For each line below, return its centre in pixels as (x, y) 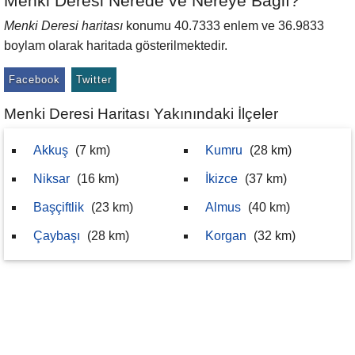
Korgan (226, 236)
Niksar (52, 179)
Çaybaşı (57, 236)
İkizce (221, 179)
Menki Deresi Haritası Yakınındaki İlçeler (141, 114)
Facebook (34, 80)
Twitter (94, 80)
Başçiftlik (59, 207)
